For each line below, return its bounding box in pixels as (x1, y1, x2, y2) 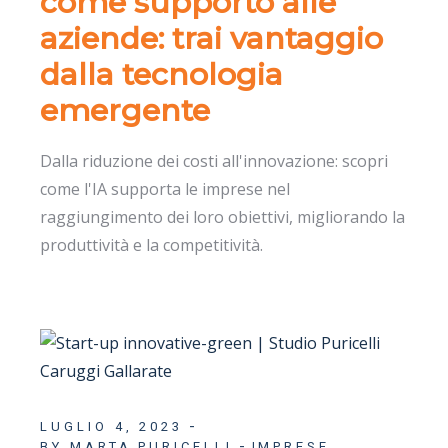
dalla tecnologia (40, 55, 284, 93)
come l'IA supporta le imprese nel (40, 177, 291, 200)
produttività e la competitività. (40, 233, 264, 256)
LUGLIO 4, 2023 (40, 418, 183, 434)
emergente (40, 91, 211, 129)
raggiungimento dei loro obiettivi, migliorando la (40, 205, 406, 228)
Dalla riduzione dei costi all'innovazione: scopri (40, 149, 389, 172)
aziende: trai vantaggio (40, 19, 384, 57)
